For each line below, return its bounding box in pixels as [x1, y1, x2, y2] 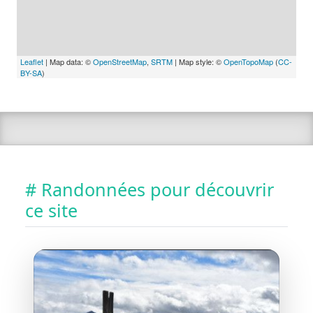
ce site [25, 198, 78, 222]
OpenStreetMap [93, 55, 147, 67]
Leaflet [20, 55, 43, 67]
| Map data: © [43, 55, 93, 67]
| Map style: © [173, 55, 224, 67]
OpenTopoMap [224, 55, 273, 67]
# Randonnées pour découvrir [25, 177, 274, 201]
